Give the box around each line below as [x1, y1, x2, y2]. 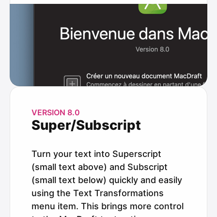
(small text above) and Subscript [31, 161, 168, 172]
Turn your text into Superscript [31, 148, 161, 159]
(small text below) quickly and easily [31, 174, 182, 185]
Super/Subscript [31, 116, 141, 133]
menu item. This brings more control [31, 201, 184, 211]
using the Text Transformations [31, 187, 164, 198]
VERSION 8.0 [31, 107, 80, 117]
